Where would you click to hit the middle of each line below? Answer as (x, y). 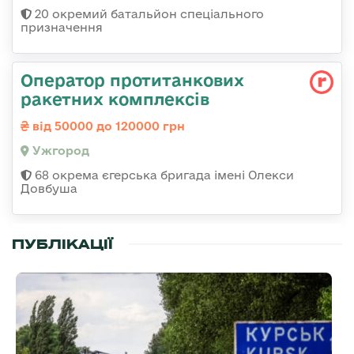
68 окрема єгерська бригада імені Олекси (163, 175)
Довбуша (49, 189)
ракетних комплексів (115, 99)
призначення (62, 28)
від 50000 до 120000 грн (107, 126)
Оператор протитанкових (132, 80)
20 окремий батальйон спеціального (148, 14)
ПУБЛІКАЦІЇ (62, 245)
